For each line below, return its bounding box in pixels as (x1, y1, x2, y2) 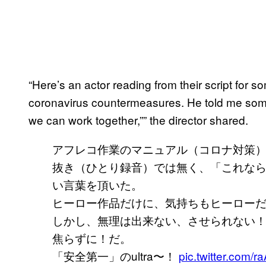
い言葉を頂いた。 (52, 176, 142, 192)
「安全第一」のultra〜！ (52, 247, 179, 264)
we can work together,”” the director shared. (28, 111, 248, 128)
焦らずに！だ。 (52, 229, 131, 246)
